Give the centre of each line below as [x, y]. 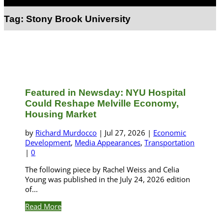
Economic [170, 132]
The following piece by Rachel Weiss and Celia [102, 169]
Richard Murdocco [66, 132]
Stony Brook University [78, 19]
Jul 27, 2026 [125, 132]
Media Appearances [108, 142]
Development [48, 142]
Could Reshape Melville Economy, [102, 104]
